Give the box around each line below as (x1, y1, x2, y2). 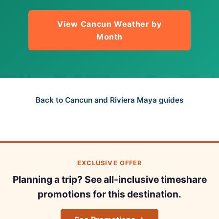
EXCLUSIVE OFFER (77, 159, 142, 167)
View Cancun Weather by (57, 19, 162, 29)
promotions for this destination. (38, 188, 181, 200)
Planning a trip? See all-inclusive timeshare (12, 174, 207, 186)
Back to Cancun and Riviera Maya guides (36, 95, 183, 105)
